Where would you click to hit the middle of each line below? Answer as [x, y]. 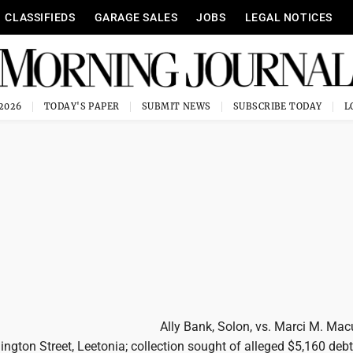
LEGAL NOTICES [288, 17]
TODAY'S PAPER [82, 106]
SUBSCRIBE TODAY [277, 106]
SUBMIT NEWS [176, 106]
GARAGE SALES [136, 17]
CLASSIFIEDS [40, 17]
